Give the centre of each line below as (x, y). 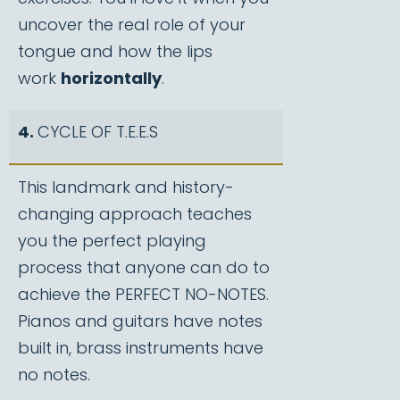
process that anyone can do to (144, 267)
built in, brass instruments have (141, 348)
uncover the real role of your (132, 25)
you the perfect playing (112, 241)
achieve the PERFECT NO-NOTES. (146, 294)
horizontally (111, 78)
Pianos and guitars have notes (140, 321)
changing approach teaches (135, 214)
